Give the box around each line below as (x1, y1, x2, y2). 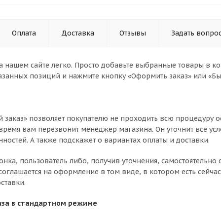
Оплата (12, 29, 36, 37)
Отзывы (119, 29, 146, 37)
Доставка (61, 29, 94, 37)
